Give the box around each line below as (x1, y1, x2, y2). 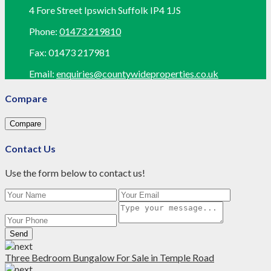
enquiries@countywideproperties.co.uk (56, 68, 218, 80)
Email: (29, 68, 54, 80)
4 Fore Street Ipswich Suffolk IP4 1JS (29, 4, 181, 16)
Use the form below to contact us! (5, 167, 145, 179)
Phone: (29, 25, 59, 38)
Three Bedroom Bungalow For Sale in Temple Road (5, 252, 214, 264)
